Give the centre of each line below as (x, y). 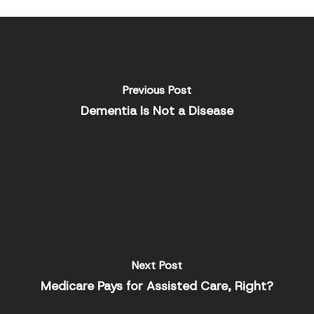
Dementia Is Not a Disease (157, 110)
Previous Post (157, 90)
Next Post (157, 265)
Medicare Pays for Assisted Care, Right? (157, 286)
